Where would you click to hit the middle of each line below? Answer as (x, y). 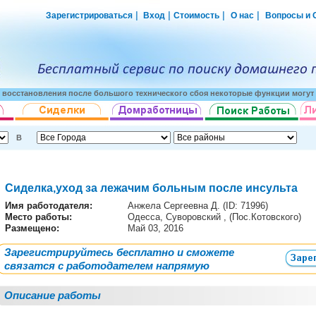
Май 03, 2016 (157, 228)
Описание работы (53, 295)
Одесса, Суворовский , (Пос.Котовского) (216, 217)
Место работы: (38, 217)
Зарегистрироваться (89, 16)
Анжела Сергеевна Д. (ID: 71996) (198, 206)
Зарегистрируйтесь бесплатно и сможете (119, 252)
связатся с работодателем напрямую (107, 266)
